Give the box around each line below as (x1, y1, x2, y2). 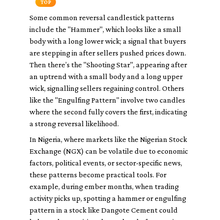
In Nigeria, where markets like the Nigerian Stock (29, 135, 187, 143)
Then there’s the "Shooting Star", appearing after (29, 60, 187, 69)
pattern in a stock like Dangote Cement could (29, 206, 178, 214)
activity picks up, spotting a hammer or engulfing (29, 194, 186, 202)
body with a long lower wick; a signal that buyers (29, 37, 186, 45)
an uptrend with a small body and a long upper (29, 72, 183, 81)
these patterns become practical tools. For (29, 170, 166, 179)
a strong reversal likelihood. (29, 119, 119, 128)
